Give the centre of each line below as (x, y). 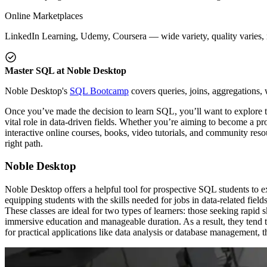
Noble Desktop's (37, 91)
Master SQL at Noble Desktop (66, 70)
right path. (24, 143)
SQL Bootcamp (99, 91)
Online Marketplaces (44, 15)
